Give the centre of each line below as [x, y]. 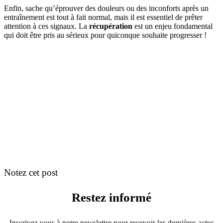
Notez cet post [31, 172]
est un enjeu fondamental [172, 26]
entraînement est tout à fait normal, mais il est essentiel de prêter [103, 17]
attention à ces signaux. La [47, 26]
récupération [111, 26]
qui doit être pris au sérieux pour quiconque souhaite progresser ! [105, 35]
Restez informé [111, 198]
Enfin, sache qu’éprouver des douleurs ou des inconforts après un [106, 8]
